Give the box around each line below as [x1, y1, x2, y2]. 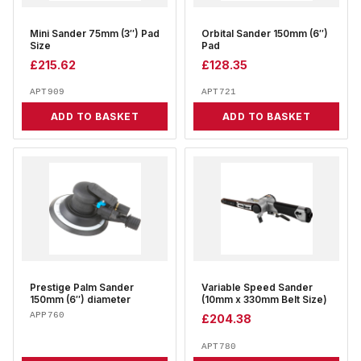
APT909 [30, 87, 65, 98]
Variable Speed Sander [201, 282, 313, 294]
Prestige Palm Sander [30, 282, 134, 294]
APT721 [201, 87, 237, 98]
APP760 [30, 310, 65, 321]
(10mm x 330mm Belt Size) [201, 294, 327, 306]
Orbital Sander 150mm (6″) [201, 28, 328, 40]
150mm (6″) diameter [30, 294, 131, 306]
